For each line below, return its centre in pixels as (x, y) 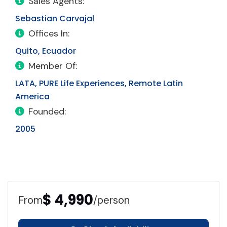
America (32, 97)
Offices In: (49, 34)
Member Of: (53, 66)
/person (111, 200)
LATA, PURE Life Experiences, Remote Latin (99, 84)
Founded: (47, 112)
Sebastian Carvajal (55, 19)
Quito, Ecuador (46, 51)
